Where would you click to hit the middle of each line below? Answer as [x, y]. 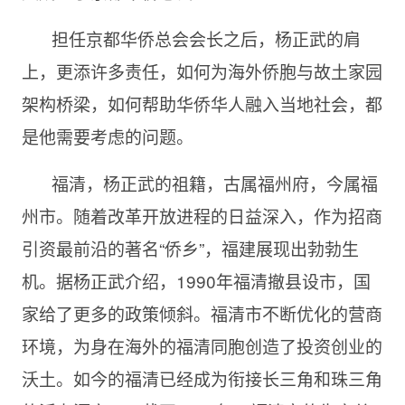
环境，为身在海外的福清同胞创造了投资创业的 [202, 345]
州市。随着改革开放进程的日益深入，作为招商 [202, 215]
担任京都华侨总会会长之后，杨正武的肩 [206, 38]
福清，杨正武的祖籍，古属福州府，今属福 [214, 183]
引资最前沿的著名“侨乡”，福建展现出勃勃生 [190, 248]
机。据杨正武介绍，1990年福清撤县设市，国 [196, 280]
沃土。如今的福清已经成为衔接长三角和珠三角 [202, 378]
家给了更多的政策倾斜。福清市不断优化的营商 [202, 313]
